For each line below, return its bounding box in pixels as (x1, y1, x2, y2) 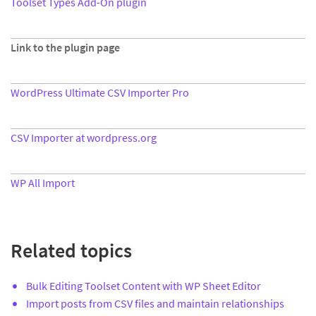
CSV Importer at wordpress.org (11, 130, 157, 145)
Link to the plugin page (11, 40, 120, 54)
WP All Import (11, 176, 75, 190)
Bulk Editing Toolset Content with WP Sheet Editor (26, 279, 261, 293)
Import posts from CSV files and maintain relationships (26, 296, 284, 311)
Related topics (11, 238, 132, 264)
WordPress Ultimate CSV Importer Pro (11, 85, 189, 99)
